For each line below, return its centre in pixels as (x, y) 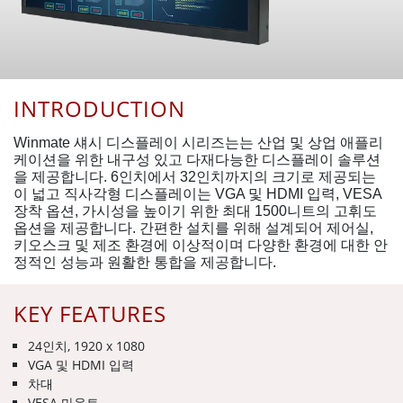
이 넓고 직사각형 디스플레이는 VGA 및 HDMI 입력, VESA (197, 193)
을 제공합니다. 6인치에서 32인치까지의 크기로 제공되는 (195, 176)
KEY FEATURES (90, 313)
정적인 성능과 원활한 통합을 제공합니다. (145, 262)
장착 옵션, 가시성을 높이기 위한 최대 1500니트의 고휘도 (195, 210)
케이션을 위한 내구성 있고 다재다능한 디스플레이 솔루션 (197, 159)
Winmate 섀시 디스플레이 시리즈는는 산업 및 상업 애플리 (198, 142)
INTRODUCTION (99, 108)
